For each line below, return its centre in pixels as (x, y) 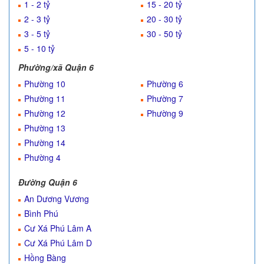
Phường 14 (45, 143)
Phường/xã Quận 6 (56, 67)
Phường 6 (165, 84)
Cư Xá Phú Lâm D (58, 243)
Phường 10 (45, 84)
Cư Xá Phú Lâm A (58, 228)
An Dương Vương (57, 199)
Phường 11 (45, 98)
